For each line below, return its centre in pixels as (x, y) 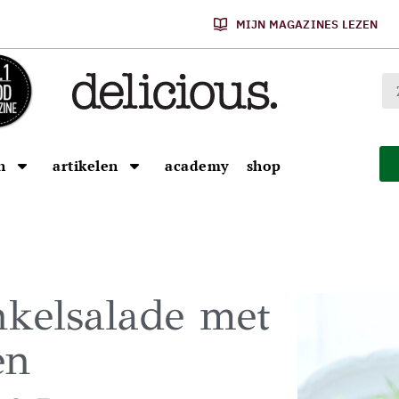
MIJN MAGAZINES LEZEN (307, 24)
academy (197, 166)
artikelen (85, 166)
